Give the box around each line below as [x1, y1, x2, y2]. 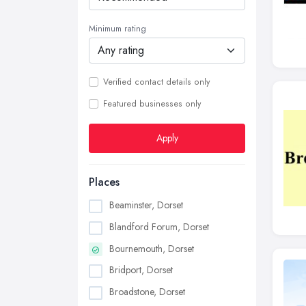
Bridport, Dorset [109, 263, 173, 277]
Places [89, 174, 120, 190]
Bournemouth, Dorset [109, 241, 194, 255]
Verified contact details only [103, 76, 210, 88]
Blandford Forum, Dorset [109, 219, 209, 234]
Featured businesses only [103, 98, 201, 110]
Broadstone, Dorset [109, 285, 185, 299]
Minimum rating [89, 23, 146, 35]
